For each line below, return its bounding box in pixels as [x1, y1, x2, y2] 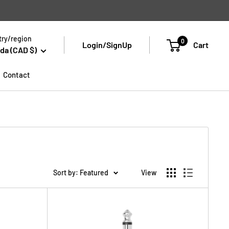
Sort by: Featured [53, 168, 108, 177]
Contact [3, 70, 30, 79]
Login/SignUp [82, 40, 132, 50]
